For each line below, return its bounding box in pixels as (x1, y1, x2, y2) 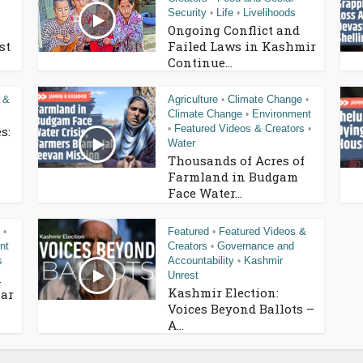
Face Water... (168, 184, 242, 201)
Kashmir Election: (168, 284, 279, 301)
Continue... (168, 53, 233, 70)
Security (168, 6, 207, 19)
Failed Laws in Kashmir (168, 37, 316, 54)
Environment (252, 107, 311, 120)
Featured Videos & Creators (174, 122, 305, 135)
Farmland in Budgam (168, 168, 298, 185)
